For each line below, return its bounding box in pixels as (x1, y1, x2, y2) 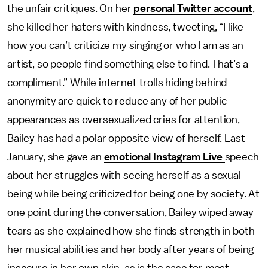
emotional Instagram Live (103, 151, 225, 162)
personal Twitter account (133, 3, 252, 14)
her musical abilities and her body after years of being (7, 244, 254, 255)
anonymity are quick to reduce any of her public (7, 96, 227, 106)
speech (224, 151, 259, 162)
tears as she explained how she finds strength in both (7, 226, 255, 236)
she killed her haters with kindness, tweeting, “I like (7, 22, 243, 32)
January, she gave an (7, 151, 104, 162)
